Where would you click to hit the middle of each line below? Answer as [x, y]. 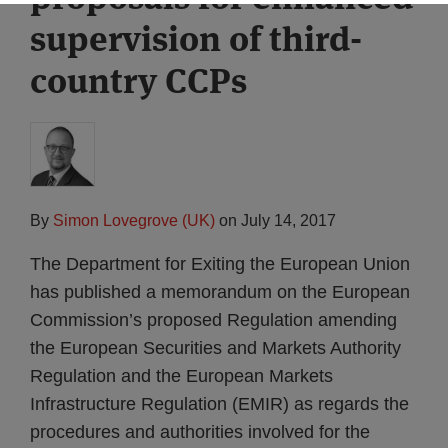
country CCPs [138, 80]
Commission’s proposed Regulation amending [213, 320]
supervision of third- [196, 38]
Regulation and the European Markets [181, 376]
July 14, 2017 [288, 220]
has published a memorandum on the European [220, 292]
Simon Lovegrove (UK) [134, 220]
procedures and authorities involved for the [200, 432]
